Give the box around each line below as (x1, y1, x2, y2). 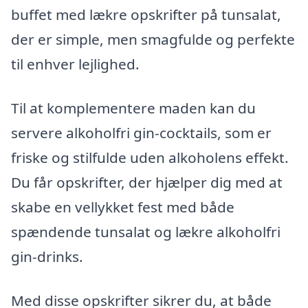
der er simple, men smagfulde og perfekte (11, 30, 295, 49)
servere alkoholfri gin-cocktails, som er (11, 123, 272, 143)
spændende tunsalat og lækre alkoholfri (11, 222, 280, 242)
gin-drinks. (11, 247, 83, 267)
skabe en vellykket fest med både (11, 197, 234, 217)
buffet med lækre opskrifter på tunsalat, (11, 5, 281, 25)
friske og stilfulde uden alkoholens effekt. (11, 148, 289, 168)
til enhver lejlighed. (11, 54, 140, 74)
